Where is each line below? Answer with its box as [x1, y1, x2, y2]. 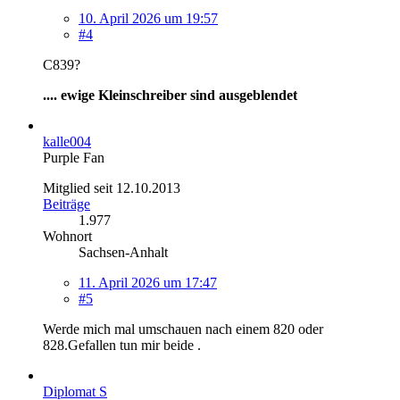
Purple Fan [43, 149, 104, 165]
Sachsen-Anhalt [79, 244, 168, 260]
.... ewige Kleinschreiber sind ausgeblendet [43, 87, 297, 103]
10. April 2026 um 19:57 [79, 10, 218, 26]
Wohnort [43, 228, 92, 244]
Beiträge [43, 196, 90, 212]
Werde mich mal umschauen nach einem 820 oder [43, 321, 323, 337]
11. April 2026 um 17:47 [79, 274, 217, 290]
